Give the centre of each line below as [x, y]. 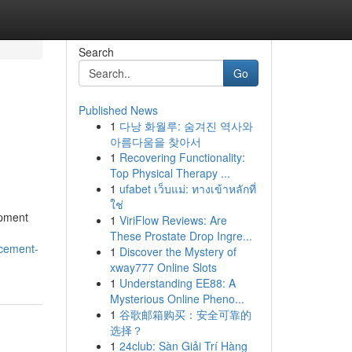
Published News [118, 110]
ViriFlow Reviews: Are [173, 220]
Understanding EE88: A [177, 283]
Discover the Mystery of [178, 251]
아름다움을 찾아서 [155, 141]
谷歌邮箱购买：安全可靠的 [185, 314]
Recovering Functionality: [182, 157]
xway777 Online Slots [163, 267]
